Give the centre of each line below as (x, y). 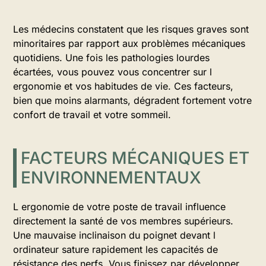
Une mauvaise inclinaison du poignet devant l (114, 235)
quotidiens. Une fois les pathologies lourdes (111, 58)
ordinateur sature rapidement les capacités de (115, 249)
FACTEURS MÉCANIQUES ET (135, 158)
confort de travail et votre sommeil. (92, 115)
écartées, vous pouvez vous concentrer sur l (113, 72)
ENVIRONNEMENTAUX (111, 178)
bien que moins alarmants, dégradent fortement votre (132, 100)
